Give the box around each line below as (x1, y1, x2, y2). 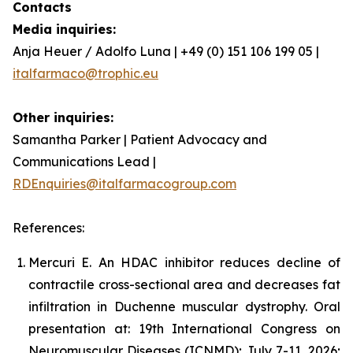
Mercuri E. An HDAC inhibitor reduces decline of (28, 255, 340, 270)
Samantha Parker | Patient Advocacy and (13, 132, 267, 147)
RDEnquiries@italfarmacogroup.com (13, 176, 236, 191)
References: (13, 220, 84, 236)
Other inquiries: (13, 110, 113, 125)
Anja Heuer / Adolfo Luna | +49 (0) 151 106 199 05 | (13, 43, 319, 59)
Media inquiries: (13, 21, 116, 37)
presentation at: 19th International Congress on (28, 321, 340, 336)
